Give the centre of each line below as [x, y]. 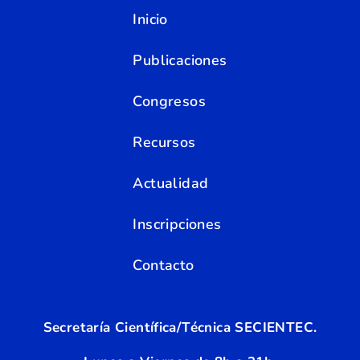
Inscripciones [177, 224]
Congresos [169, 101]
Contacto [164, 265]
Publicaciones [180, 60]
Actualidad [171, 183]
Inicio [150, 19]
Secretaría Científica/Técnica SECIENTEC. [180, 327]
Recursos [164, 142]
